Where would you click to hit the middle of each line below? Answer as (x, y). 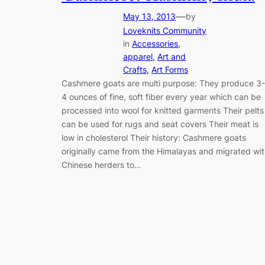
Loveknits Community (165, 31)
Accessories (155, 44)
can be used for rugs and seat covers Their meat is (160, 124)
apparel (138, 57)
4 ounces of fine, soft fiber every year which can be (161, 97)
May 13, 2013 (149, 17)
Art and (172, 57)
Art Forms (170, 70)
